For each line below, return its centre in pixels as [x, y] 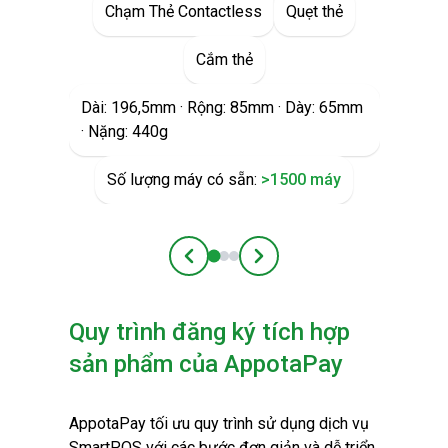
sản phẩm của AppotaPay [205, 363]
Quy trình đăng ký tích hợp [209, 331]
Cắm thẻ [224, 59]
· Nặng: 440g [124, 131]
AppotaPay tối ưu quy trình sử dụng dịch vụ [218, 423]
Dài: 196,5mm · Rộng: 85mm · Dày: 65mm [221, 107]
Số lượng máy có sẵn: [184, 179]
